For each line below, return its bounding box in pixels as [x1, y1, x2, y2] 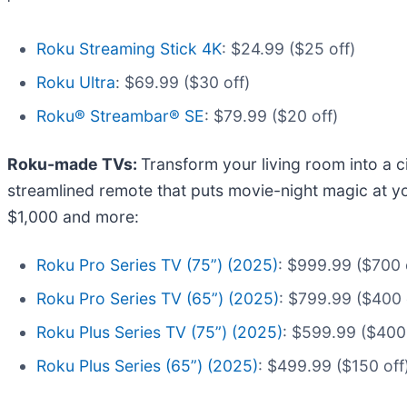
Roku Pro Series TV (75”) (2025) [36, 254, 278, 274]
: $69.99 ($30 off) [115, 72, 250, 92]
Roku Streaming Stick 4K [36, 38, 222, 58]
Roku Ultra [36, 72, 115, 92]
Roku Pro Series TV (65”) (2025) [36, 288, 279, 308]
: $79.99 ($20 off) [204, 105, 338, 125]
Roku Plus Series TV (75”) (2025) [36, 322, 283, 342]
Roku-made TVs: [7, 154, 141, 174]
